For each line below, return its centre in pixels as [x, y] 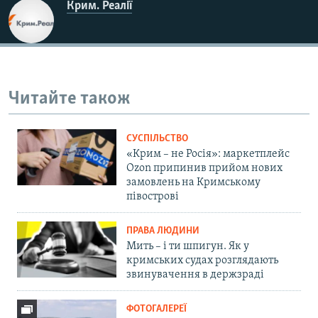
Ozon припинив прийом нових [204, 169]
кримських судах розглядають [202, 261]
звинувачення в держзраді [195, 275]
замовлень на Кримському [193, 183]
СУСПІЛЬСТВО [157, 139]
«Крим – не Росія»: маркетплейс [208, 154]
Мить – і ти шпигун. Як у [188, 247]
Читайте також [70, 99]
